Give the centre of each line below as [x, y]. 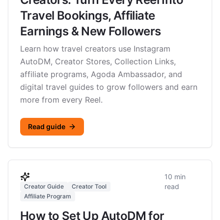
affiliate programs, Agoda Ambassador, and [101, 74]
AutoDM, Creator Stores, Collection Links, [98, 61]
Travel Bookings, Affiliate [88, 15]
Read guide [47, 126]
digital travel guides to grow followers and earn [109, 87]
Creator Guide [44, 186]
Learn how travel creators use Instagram [95, 49]
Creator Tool [89, 186]
